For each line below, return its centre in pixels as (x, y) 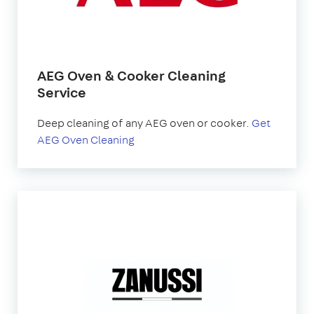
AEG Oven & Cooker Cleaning (131, 76)
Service (62, 93)
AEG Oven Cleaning (86, 140)
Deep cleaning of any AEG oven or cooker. (144, 123)
